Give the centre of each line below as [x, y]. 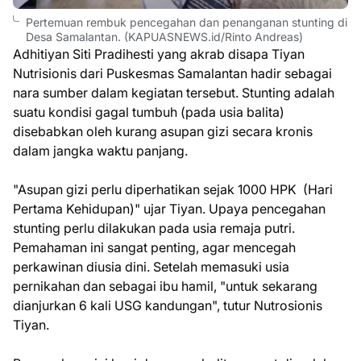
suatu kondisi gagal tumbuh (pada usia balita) [149, 112]
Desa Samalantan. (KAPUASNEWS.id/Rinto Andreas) [164, 36]
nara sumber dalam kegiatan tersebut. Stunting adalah [174, 92]
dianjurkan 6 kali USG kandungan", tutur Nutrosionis [168, 305]
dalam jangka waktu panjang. [102, 150]
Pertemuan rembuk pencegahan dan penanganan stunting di [187, 22]
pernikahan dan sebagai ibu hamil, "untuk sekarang [165, 286]
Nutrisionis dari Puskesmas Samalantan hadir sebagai [172, 73]
